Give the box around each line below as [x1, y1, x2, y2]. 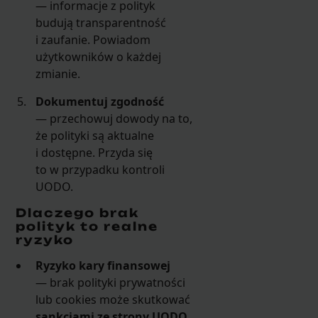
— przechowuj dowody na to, [35, 110, 193, 126]
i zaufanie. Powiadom [35, 32, 151, 48]
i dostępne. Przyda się [35, 144, 153, 160]
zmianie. [35, 66, 81, 82]
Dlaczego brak [15, 205, 139, 220]
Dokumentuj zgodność [35, 93, 165, 109]
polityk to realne [15, 219, 158, 234]
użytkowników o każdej [35, 49, 162, 65]
